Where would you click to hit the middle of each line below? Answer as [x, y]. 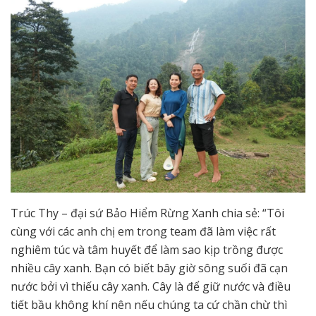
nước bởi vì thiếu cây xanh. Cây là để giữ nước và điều [151, 286]
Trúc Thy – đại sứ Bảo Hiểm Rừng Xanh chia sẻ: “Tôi [147, 213]
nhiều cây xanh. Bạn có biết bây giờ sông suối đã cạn [149, 268]
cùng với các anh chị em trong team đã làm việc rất [143, 231]
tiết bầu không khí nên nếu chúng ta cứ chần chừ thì [149, 304]
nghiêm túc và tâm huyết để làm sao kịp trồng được [147, 249]
